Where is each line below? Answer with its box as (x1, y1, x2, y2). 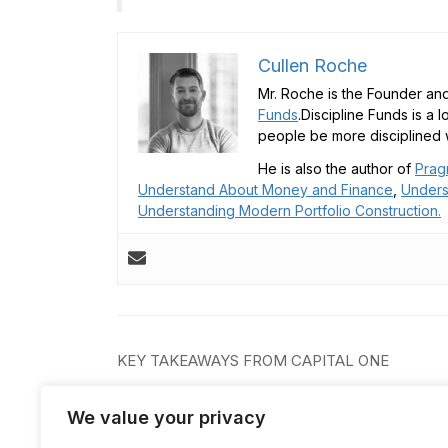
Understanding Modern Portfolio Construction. (138, 201, 441, 219)
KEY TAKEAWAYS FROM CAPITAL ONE (117, 350, 389, 370)
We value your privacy (67, 407, 266, 428)
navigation (116, 375, 268, 412)
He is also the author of (258, 159, 415, 177)
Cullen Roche (258, 54, 367, 76)
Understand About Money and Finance (138, 180, 393, 198)
